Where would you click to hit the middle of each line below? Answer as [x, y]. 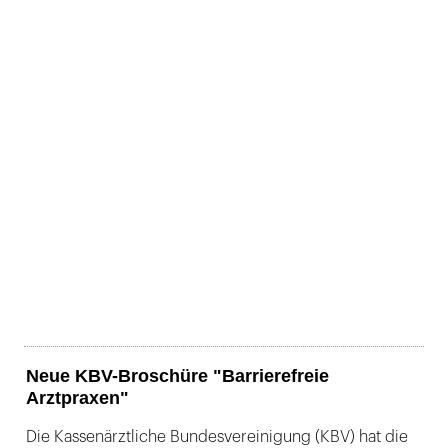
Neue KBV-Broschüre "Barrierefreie [177, 376]
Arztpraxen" [77, 398]
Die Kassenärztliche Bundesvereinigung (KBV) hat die [217, 437]
